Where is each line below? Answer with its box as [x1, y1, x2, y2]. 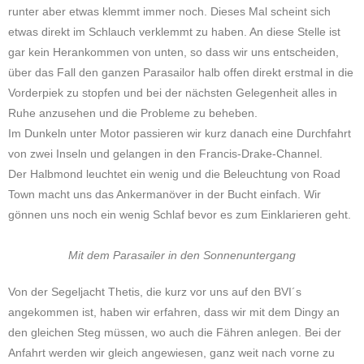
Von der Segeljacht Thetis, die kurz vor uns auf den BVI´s [8, 285, 301, 298]
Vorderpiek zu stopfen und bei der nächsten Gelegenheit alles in [8, 86, 337, 99]
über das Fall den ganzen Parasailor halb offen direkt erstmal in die [8, 66, 353, 79]
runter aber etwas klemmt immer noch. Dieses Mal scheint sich [8, 5, 331, 18]
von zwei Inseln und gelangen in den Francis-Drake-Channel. [8, 147, 323, 160]
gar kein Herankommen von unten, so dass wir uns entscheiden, [8, 45, 339, 58]
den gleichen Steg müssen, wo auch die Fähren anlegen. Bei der [8, 326, 341, 339]
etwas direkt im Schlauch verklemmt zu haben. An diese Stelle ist [8, 25, 340, 38]
